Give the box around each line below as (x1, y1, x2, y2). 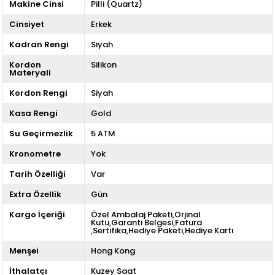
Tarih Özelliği (9, 168, 66, 180)
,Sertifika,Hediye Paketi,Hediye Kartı (90, 224, 234, 236)
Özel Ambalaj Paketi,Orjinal (90, 208, 201, 220)
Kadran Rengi (9, 38, 69, 50)
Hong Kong (90, 244, 135, 257)
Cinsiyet (9, 18, 45, 30)
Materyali (9, 66, 52, 79)
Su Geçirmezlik (9, 127, 74, 139)
